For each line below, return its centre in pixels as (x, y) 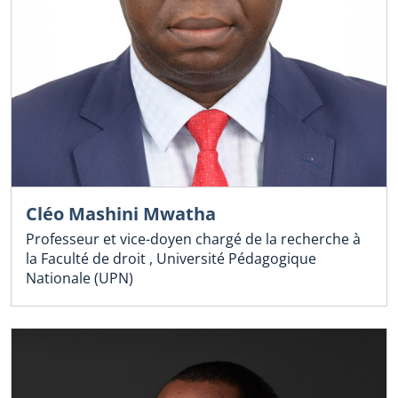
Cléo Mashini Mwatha (121, 214)
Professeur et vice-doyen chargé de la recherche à (193, 239)
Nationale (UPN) (80, 279)
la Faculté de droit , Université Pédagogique (171, 259)
